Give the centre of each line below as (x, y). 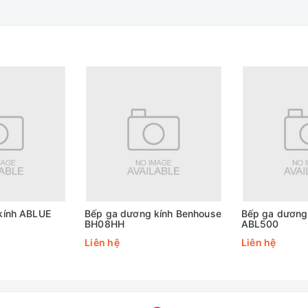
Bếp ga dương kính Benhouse (153, 213)
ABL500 (260, 224)
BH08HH (105, 224)
